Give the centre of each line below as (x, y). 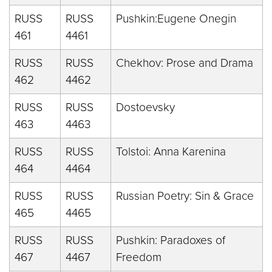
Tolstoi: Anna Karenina (171, 151)
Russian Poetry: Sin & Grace (185, 196)
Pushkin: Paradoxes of (171, 240)
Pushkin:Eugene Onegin (176, 19)
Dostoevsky (145, 107)
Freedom (139, 257)
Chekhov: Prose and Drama (185, 63)
